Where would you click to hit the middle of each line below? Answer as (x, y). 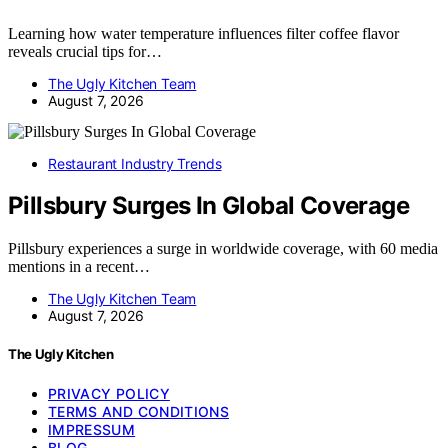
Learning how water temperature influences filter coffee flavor (203, 33)
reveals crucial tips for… (85, 51)
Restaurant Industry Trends (135, 163)
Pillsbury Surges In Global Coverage (208, 206)
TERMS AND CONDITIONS (138, 411)
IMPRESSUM (92, 429)
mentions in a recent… (79, 267)
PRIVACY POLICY (109, 393)
